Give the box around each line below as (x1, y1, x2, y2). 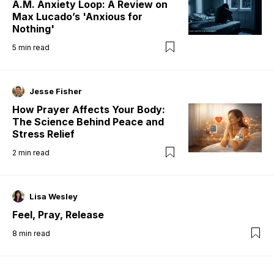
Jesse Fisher (29, 86, 82, 96)
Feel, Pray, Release (12, 208, 104, 221)
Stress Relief (12, 127, 75, 140)
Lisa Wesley (29, 191, 78, 201)
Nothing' (12, 22, 54, 35)
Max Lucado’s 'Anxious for (12, 10, 143, 23)
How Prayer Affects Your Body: (12, 103, 165, 116)
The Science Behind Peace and (12, 115, 164, 128)
